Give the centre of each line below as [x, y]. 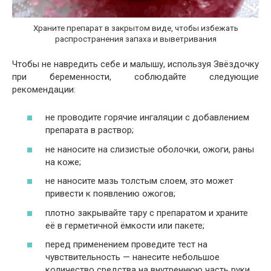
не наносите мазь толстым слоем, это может [139, 181]
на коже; [63, 162]
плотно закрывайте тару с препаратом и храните [147, 213]
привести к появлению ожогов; [110, 194]
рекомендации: [44, 89]
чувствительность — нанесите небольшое [132, 257]
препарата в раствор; [90, 130]
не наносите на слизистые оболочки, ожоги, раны [150, 149]
